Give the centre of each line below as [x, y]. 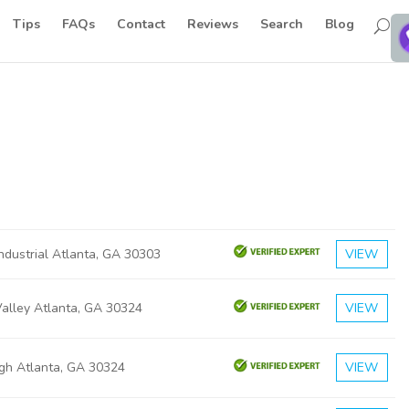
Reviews [213, 24]
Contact [142, 24]
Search [282, 24]
